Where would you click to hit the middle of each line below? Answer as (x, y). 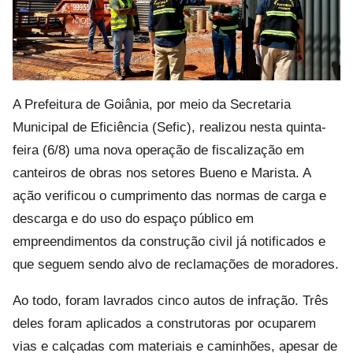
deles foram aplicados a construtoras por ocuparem (164, 323)
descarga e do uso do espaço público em (133, 218)
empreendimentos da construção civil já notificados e (169, 241)
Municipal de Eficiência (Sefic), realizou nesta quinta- (169, 127)
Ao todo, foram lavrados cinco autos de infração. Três (171, 300)
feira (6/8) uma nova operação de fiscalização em (158, 150)
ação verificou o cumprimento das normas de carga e (169, 195)
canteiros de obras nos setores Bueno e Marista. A (162, 173)
